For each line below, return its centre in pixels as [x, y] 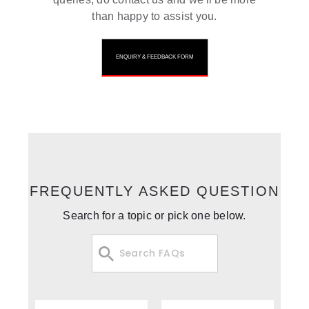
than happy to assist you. [154, 16]
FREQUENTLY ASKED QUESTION [154, 191]
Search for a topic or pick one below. [154, 216]
